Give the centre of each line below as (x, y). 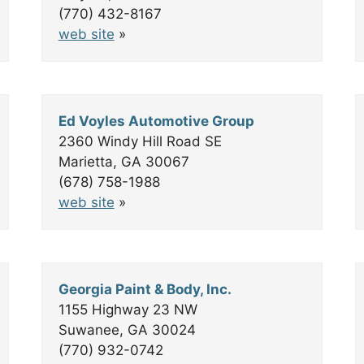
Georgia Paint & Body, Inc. (145, 289)
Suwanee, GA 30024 (127, 330)
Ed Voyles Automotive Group (156, 121)
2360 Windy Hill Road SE (140, 141)
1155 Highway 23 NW (128, 310)
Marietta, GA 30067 (123, 162)
